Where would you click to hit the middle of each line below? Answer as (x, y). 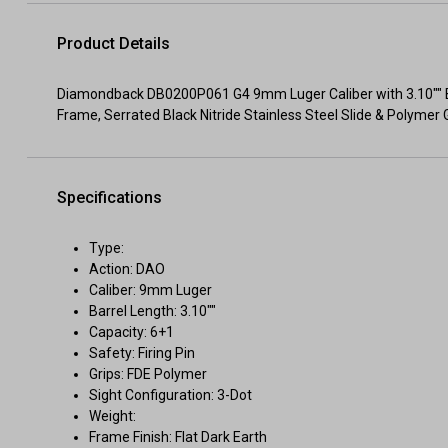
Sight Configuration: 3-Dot (170, 395)
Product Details (113, 43)
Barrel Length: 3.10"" (152, 311)
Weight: (112, 416)
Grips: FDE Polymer (148, 374)
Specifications (109, 197)
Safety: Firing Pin (142, 353)
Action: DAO (127, 269)
